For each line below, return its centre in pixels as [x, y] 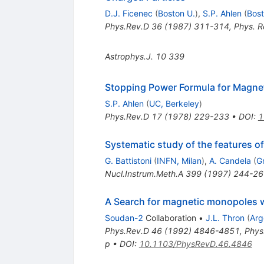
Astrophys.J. [129, 57]
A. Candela [230, 161]
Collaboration [169, 218]
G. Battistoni [128, 161]
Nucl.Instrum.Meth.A [144, 174]
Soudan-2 [124, 218]
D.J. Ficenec [128, 14]
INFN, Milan [179, 161]
